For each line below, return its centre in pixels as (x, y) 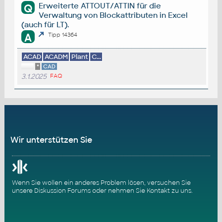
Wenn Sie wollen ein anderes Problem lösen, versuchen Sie (101, 183)
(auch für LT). (45, 25)
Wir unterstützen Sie (51, 140)
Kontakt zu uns (169, 191)
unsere (23, 191)
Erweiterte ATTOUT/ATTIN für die (100, 6)
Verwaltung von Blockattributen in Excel (113, 15)
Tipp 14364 (63, 34)
